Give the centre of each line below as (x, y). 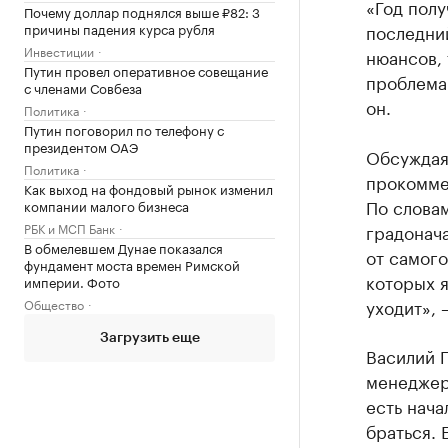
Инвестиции (59, 51)
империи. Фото (72, 281)
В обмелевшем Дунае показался (123, 247)
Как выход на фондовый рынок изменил (148, 188)
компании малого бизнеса (106, 205)
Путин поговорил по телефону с (124, 129)
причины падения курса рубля (119, 28)
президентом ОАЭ (81, 146)
